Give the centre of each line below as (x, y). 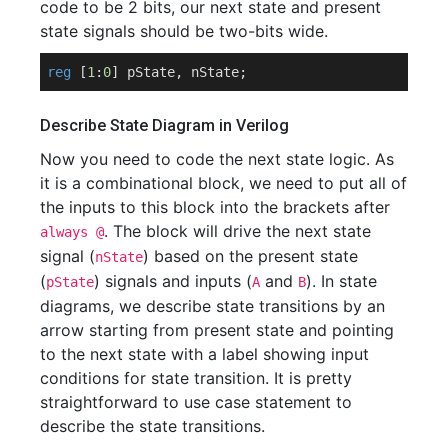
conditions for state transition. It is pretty (196, 377)
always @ (72, 231)
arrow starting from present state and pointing (217, 329)
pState (70, 281)
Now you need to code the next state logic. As (217, 158)
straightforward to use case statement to (196, 401)
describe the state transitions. (152, 425)
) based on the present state (250, 255)
